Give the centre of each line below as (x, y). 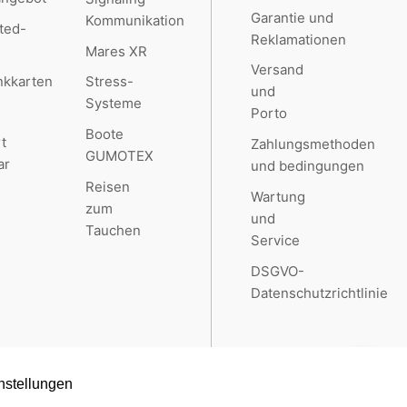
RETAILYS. (321, 391)
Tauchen (114, 231)
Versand (278, 70)
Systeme (114, 104)
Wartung (278, 197)
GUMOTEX (120, 156)
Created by (259, 391)
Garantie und (293, 17)
